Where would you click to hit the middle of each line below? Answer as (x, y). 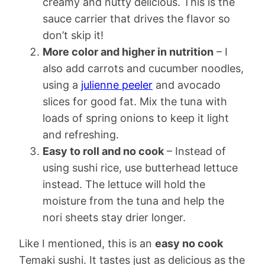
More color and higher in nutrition (128, 52)
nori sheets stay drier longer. (114, 217)
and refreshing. (81, 135)
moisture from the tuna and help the (133, 201)
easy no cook (189, 243)
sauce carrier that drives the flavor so (136, 19)
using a (62, 85)
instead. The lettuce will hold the (124, 184)
